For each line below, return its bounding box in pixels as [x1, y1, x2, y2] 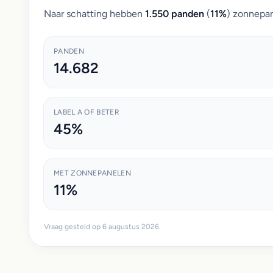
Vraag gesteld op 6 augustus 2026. [44, 222, 161, 231]
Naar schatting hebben [44, 8, 145, 19]
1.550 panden [145, 8, 204, 19]
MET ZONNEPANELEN [54, 169, 131, 177]
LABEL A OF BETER [54, 108, 119, 116]
